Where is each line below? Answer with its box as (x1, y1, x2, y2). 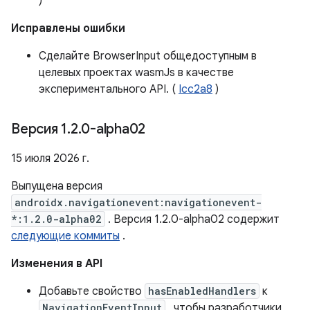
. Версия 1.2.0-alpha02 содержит (105, 212, 280, 226)
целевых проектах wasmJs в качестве (39, 66, 234, 80)
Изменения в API (11, 257, 102, 271)
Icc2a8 (179, 82, 212, 96)
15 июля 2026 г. (11, 152, 89, 165)
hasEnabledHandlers (148, 284, 256, 298)
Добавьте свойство (39, 284, 145, 298)
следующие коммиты (11, 229, 120, 243)
